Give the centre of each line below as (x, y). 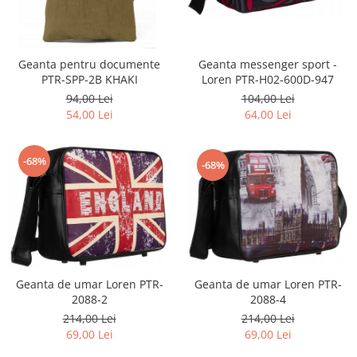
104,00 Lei (268, 98)
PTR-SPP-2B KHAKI (89, 79)
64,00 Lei (268, 114)
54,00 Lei (89, 114)
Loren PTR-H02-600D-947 (268, 79)
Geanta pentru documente (89, 64)
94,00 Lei (89, 98)
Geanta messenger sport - (268, 64)
